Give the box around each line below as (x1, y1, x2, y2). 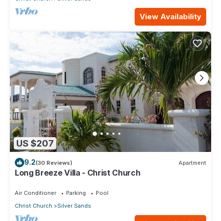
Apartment (179, 159, 206, 166)
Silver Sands (57, 202, 91, 210)
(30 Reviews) (36, 159, 73, 166)
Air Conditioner (15, 189, 56, 197)
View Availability (140, 11, 201, 21)
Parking (66, 189, 86, 197)
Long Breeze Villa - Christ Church (15, 168, 141, 178)
